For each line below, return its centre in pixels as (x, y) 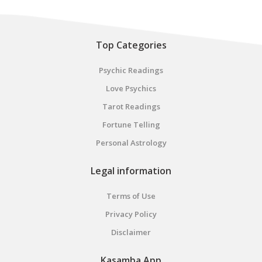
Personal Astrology (131, 143)
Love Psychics (131, 88)
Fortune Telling (131, 125)
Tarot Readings (131, 106)
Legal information (131, 171)
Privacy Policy (131, 214)
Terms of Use (131, 196)
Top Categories (131, 45)
